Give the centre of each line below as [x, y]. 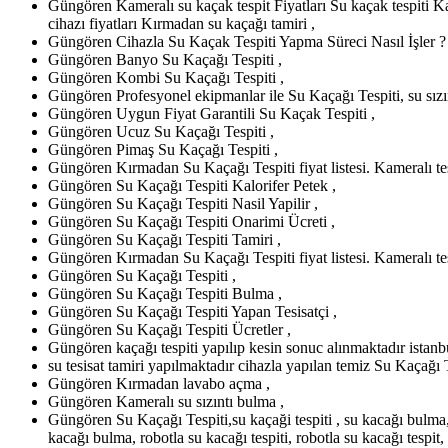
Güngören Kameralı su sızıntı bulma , [166, 402]
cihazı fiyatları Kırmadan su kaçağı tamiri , [181, 24]
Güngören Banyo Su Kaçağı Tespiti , [165, 60]
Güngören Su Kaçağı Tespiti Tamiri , [164, 240]
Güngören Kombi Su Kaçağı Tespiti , [166, 78]
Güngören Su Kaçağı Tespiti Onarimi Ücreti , [191, 222]
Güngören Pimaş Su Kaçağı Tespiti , [163, 150]
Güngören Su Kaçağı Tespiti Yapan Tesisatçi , [192, 312]
